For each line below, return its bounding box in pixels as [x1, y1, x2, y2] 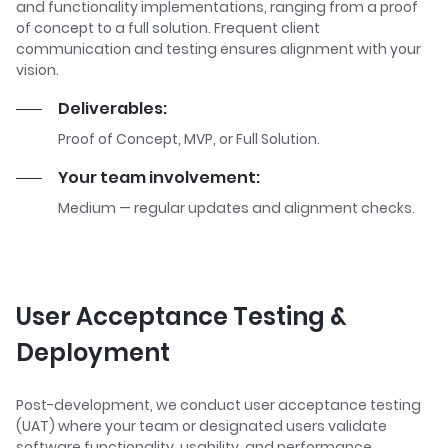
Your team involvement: [58, 166, 260, 189]
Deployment [16, 336, 170, 369]
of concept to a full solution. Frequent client [16, 18, 320, 38]
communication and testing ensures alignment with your [16, 39, 421, 59]
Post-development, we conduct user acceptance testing [16, 395, 421, 415]
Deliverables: [58, 97, 167, 120]
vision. [16, 60, 59, 80]
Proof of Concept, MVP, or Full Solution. [58, 129, 320, 149]
